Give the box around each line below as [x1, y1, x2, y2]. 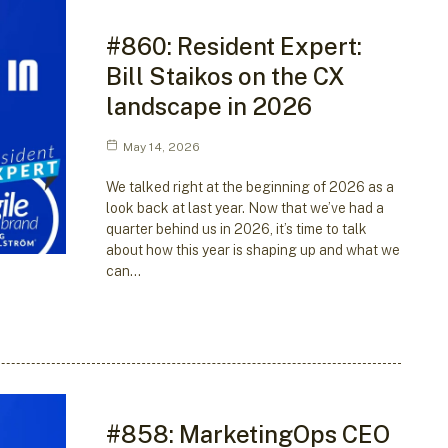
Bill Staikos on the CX [105, 61, 345, 90]
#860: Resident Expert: [105, 31, 362, 60]
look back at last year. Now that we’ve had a [105, 199, 384, 216]
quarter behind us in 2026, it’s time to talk [105, 220, 367, 237]
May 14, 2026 [122, 139, 200, 154]
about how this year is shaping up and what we [105, 241, 400, 258]
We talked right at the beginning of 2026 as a [105, 178, 394, 195]
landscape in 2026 [105, 91, 312, 120]
